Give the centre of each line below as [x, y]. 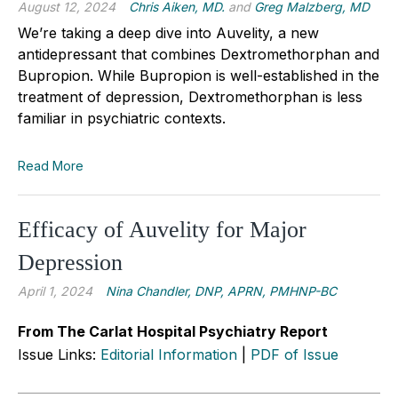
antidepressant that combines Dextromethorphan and [199, 54]
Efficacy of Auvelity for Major [162, 229]
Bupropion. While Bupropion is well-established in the [199, 75]
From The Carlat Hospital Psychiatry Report [173, 331]
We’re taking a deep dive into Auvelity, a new [168, 32]
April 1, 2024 [55, 291]
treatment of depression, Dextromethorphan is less [190, 96]
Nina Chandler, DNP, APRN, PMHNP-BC [221, 291]
